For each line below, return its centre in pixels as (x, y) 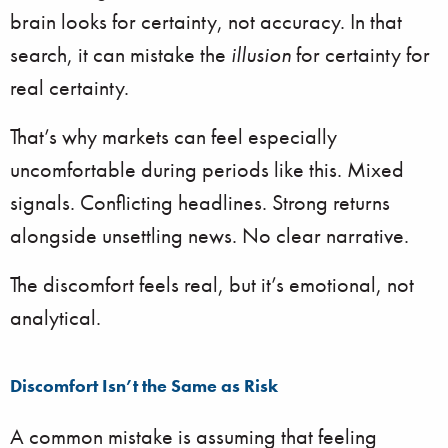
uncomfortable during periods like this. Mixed (207, 169)
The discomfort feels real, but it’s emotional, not (212, 284)
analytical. (55, 317)
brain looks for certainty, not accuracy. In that (206, 21)
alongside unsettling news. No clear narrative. (209, 235)
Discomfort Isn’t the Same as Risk (144, 385)
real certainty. (69, 87)
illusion (261, 54)
